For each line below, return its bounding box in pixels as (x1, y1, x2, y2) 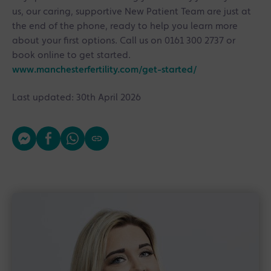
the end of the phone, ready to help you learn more (12, 21, 238, 31)
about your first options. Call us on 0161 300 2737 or (12, 36, 235, 46)
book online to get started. (12, 50, 131, 60)
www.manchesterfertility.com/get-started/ (12, 65, 197, 75)
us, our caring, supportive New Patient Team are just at (12, 7, 251, 17)
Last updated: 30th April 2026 (12, 93, 141, 103)
